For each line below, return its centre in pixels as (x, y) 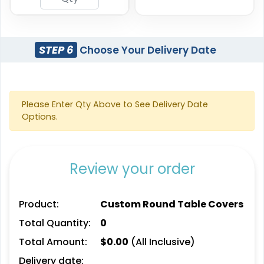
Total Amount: (53, 242)
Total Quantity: (55, 223)
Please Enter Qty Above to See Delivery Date (115, 105)
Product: (39, 204)
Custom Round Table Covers (171, 204)
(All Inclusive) (161, 242)
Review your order (132, 169)
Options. (40, 117)
